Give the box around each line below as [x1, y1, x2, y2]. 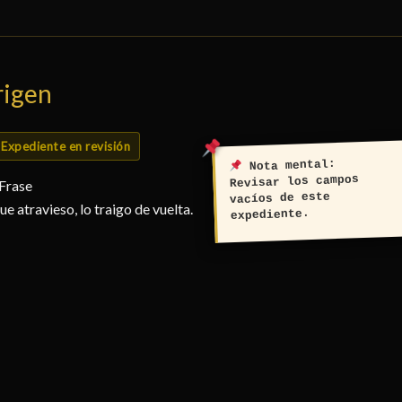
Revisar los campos [229, 172, 359, 191]
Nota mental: [241, 157, 336, 174]
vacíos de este [230, 189, 331, 207]
